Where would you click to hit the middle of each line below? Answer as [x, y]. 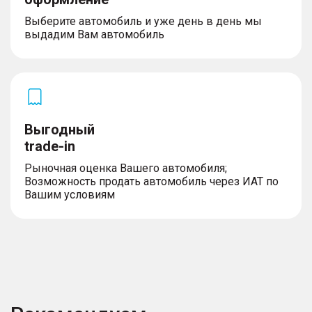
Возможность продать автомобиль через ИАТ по [151, 181]
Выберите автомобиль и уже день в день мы [143, 21]
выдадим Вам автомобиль [94, 34]
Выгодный [60, 129]
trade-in [50, 146]
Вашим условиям [70, 194]
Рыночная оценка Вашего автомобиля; [126, 168]
